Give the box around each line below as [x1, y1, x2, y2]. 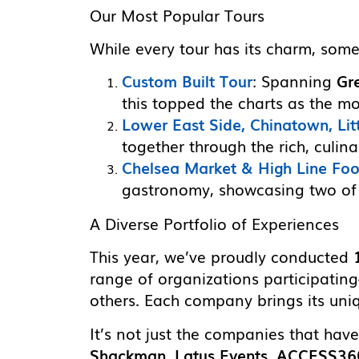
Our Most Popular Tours [90, 4, 264, 27]
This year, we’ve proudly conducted [90, 245, 353, 268]
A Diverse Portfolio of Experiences [90, 212, 339, 236]
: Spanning [252, 70, 337, 93]
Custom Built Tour [122, 70, 252, 93]
